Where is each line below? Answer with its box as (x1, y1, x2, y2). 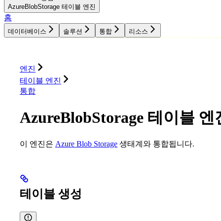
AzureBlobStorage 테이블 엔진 (8, 2, 96, 10)
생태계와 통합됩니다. (117, 140, 194, 148)
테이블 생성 (20, 187, 82, 201)
